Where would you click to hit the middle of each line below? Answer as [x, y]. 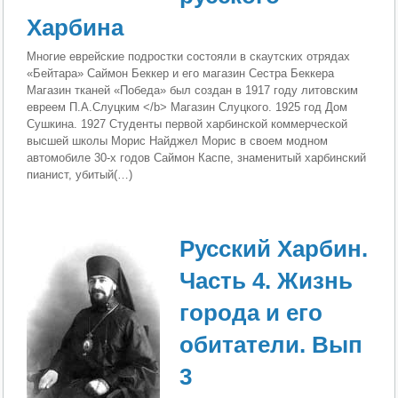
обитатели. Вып [271, 344]
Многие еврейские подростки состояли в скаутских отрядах [189, 57]
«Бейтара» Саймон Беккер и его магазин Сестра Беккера [181, 74]
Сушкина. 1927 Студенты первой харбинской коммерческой [187, 124]
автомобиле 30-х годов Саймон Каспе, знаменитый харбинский [197, 158]
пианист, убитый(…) [80, 175]
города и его [251, 312]
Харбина [76, 28]
